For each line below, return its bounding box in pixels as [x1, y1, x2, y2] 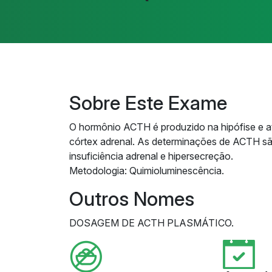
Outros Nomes [69, 187, 194, 211]
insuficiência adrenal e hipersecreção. [69, 150, 233, 162]
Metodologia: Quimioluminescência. [69, 165, 224, 177]
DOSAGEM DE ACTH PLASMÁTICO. [69, 217, 234, 229]
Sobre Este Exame [69, 91, 227, 115]
